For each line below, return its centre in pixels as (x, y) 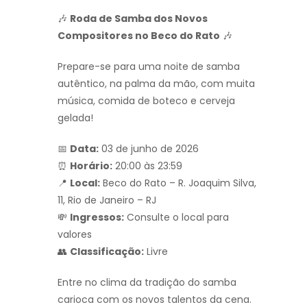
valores (75, 234)
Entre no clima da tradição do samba (147, 282)
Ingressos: (97, 217)
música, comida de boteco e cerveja (146, 100)
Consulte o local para (176, 217)
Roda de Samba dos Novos (139, 18)
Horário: (91, 165)
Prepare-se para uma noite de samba (149, 66)
